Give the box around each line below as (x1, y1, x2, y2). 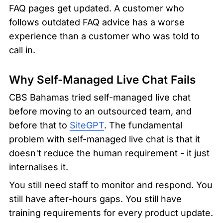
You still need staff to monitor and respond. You (9, 179, 213, 190)
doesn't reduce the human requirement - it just (9, 147, 210, 158)
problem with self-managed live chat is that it (9, 133, 200, 144)
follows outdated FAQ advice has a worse (9, 17, 185, 28)
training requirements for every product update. (9, 207, 213, 218)
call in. (9, 45, 35, 56)
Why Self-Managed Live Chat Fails (9, 72, 196, 86)
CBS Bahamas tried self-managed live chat (9, 92, 191, 103)
